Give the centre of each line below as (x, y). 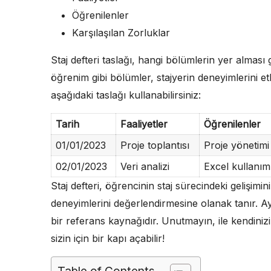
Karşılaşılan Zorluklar (121, 32)
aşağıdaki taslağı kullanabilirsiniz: (126, 95)
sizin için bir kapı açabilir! (108, 238)
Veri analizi (145, 166)
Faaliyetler (144, 124)
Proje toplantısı (155, 145)
